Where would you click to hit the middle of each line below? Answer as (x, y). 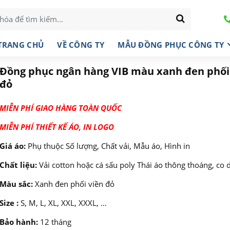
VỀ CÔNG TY (81, 44)
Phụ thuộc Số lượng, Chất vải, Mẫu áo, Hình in (108, 146)
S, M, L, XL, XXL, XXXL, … (62, 203)
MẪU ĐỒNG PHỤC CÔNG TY (171, 44)
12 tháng (54, 222)
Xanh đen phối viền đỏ (73, 184)
